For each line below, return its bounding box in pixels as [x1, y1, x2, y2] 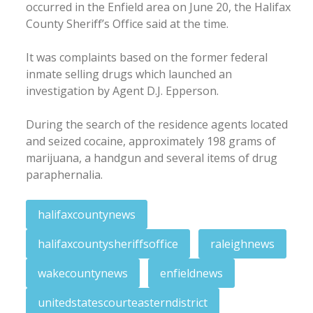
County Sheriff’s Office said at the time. [26, 15, 228, 31]
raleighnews [210, 235, 275, 252]
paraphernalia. [26, 166, 103, 182]
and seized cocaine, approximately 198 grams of [26, 133, 276, 149]
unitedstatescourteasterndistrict [38, 294, 208, 310]
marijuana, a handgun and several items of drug [26, 150, 277, 166]
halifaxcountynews [38, 206, 136, 222]
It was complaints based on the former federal [26, 49, 268, 65]
